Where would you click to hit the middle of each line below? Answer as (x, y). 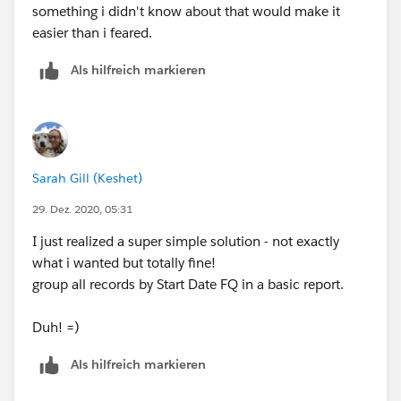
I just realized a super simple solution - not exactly (186, 241)
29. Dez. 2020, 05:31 (82, 209)
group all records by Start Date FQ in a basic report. (188, 284)
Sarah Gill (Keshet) (87, 178)
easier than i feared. (92, 32)
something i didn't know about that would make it (186, 11)
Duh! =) (56, 327)
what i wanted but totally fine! (124, 262)
